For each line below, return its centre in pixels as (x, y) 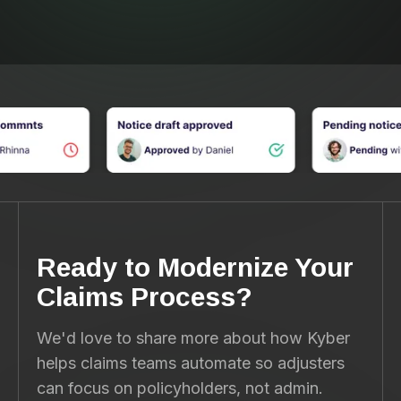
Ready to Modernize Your (195, 268)
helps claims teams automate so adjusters (191, 363)
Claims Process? (145, 297)
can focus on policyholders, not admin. (180, 388)
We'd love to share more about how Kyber (193, 338)
